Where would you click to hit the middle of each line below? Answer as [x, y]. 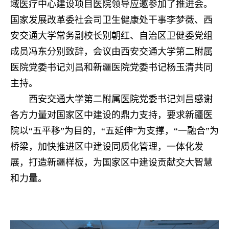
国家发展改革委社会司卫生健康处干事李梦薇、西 [111, 20]
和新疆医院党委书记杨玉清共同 [148, 68]
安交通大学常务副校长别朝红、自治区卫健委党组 [111, 36]
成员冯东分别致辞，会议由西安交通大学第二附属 [111, 52]
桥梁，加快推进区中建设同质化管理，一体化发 [107, 147]
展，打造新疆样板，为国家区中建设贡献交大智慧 [111, 163]
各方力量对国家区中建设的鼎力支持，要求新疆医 [111, 115]
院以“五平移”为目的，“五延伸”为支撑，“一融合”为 [114, 131]
